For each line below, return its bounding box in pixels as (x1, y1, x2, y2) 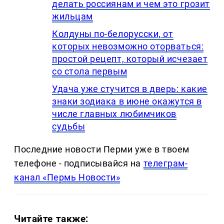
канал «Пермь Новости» (14, 172, 120, 183)
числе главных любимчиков (52, 108, 176, 119)
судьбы (52, 121, 85, 132)
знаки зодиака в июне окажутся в (52, 96, 202, 107)
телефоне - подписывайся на (14, 158, 143, 169)
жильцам (52, 11, 93, 22)
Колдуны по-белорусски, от (52, 28, 173, 39)
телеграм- (143, 158, 188, 169)
